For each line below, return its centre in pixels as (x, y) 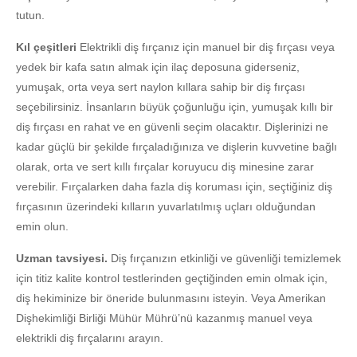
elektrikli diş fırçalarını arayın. (90, 338)
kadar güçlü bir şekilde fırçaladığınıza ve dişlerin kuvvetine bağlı (177, 147)
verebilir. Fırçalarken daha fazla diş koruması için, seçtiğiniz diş (174, 187)
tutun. (30, 16)
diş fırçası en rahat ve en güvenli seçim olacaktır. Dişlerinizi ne (172, 127)
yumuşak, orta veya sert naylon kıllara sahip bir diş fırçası (161, 87)
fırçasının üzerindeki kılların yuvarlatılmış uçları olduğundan (166, 207)
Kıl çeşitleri (48, 47)
